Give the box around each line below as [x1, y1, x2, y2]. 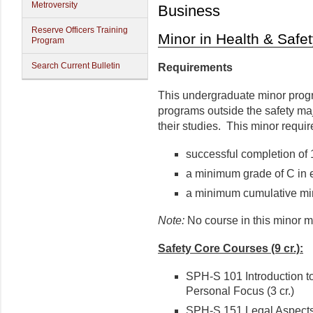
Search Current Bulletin [31, 61, 120, 71]
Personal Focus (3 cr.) [186, 284, 294, 297]
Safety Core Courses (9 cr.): [158, 242, 303, 254]
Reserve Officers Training [31, 25, 128, 35]
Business [158, 2, 220, 20]
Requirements [158, 61, 233, 73]
